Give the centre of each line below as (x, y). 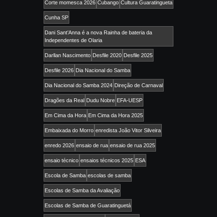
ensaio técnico (62, 160)
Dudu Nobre (101, 100)
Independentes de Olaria (73, 40)
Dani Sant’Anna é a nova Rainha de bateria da (98, 32)
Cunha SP (56, 17)
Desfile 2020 (107, 55)
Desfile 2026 (59, 70)
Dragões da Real (64, 100)
